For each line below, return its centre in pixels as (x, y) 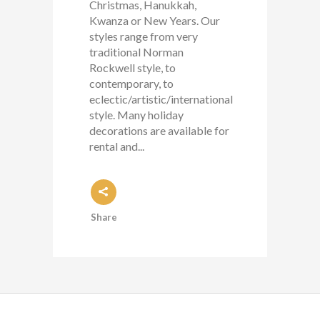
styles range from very (144, 36)
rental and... (117, 146)
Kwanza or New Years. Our (155, 20)
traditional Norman (136, 52)
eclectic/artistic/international (161, 99)
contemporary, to (131, 83)
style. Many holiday (136, 115)
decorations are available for (159, 130)
